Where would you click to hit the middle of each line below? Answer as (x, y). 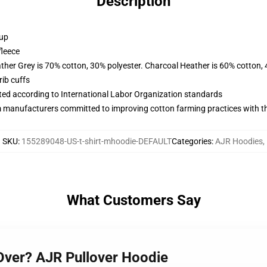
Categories (192, 141)
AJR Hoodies (239, 141)
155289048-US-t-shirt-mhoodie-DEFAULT (97, 141)
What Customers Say (133, 200)
